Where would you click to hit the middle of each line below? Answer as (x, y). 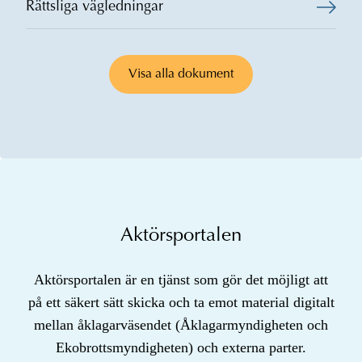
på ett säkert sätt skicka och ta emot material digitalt (181, 303)
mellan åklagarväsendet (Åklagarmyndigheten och (181, 325)
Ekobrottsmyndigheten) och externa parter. (181, 348)
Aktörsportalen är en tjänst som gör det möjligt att (181, 280)
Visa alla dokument (181, 75)
